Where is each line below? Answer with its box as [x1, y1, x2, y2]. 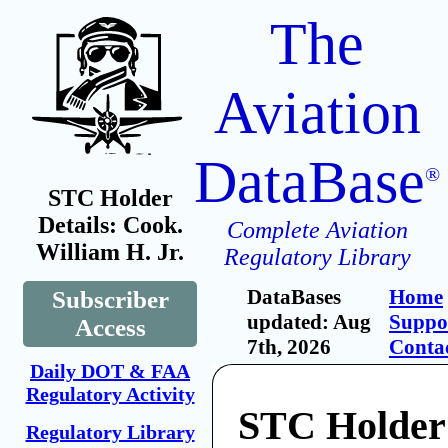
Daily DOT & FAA [30, 360, 190, 382]
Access [74, 314, 146, 341]
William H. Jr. [36, 239, 184, 265]
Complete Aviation [226, 217, 408, 243]
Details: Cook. [37, 212, 183, 238]
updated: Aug [247, 310, 371, 334]
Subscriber [51, 286, 169, 313]
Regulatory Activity [25, 383, 195, 405]
